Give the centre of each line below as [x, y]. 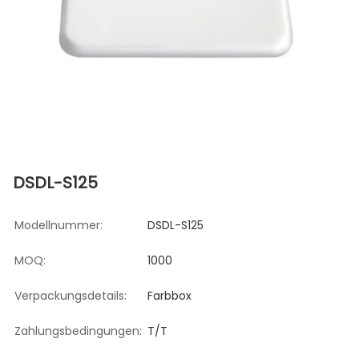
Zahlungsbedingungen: [78, 331]
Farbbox [169, 296]
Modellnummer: [58, 225]
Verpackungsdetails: [71, 296]
